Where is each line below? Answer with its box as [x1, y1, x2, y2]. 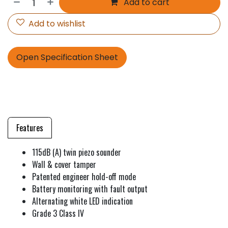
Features [16, 122, 43, 134]
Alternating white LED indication [32, 195, 133, 207]
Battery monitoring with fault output [32, 183, 148, 195]
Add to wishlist [28, 18, 85, 30]
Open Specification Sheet [16, 51, 118, 63]
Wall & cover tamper [32, 158, 96, 170]
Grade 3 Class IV [32, 207, 84, 219]
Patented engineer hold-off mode [32, 170, 136, 183]
